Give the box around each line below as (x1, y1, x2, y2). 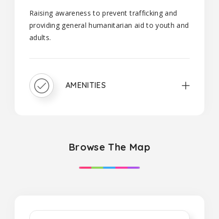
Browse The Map (69, 141, 150, 153)
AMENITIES (66, 80, 106, 90)
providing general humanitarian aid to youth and (29, 21, 189, 30)
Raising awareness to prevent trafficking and (29, 8, 177, 18)
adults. (29, 33, 53, 42)
